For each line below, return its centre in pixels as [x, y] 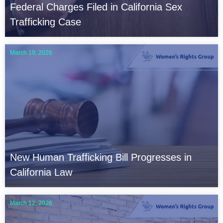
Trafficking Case [46, 22]
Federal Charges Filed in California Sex [96, 7]
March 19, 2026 [31, 53]
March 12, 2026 [31, 203]
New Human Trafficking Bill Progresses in [101, 157]
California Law [41, 172]
